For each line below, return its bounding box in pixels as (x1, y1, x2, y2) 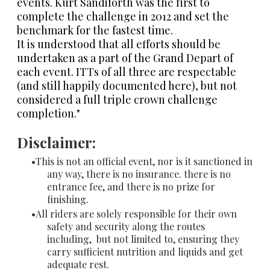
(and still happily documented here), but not (17, 78, 237, 93)
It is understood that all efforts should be (17, 36, 221, 51)
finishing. (47, 192, 93, 206)
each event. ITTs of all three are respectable (17, 64, 236, 79)
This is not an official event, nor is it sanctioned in (36, 154, 253, 168)
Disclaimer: (17, 132, 96, 152)
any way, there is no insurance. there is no (47, 167, 231, 180)
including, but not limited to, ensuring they (47, 232, 239, 245)
